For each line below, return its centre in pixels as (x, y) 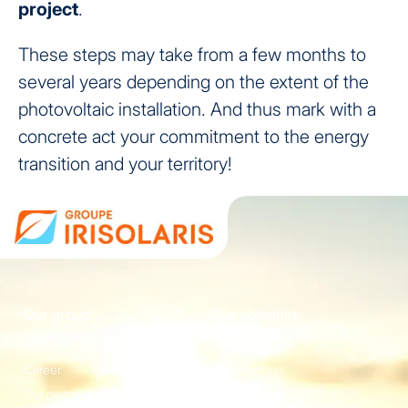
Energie (233, 345)
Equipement (245, 394)
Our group (57, 315)
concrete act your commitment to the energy (194, 137)
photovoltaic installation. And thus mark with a (197, 110)
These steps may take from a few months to (192, 55)
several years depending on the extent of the (194, 82)
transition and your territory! (125, 164)
